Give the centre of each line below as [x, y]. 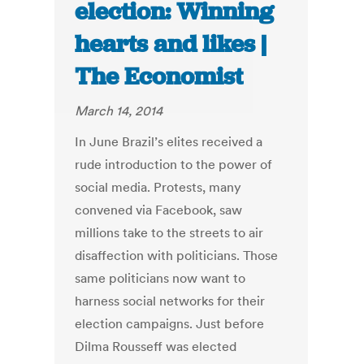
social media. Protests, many [158, 187]
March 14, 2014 [119, 111]
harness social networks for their [170, 301]
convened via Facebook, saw [159, 210]
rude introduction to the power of [174, 165]
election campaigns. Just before [170, 324]
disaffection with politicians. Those [177, 256]
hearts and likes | [171, 44]
